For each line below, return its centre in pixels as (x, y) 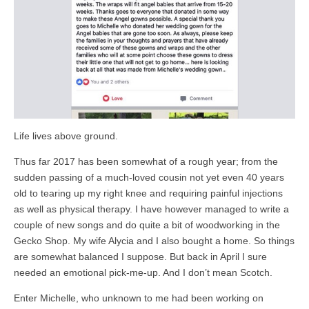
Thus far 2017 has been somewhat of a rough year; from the (146, 161)
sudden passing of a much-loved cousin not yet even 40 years (149, 177)
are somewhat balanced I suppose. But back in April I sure (140, 256)
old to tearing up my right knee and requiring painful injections (148, 193)
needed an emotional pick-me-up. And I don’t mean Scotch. (143, 272)
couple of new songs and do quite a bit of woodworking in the (147, 225)
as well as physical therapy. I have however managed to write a (151, 209)
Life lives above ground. (66, 136)
